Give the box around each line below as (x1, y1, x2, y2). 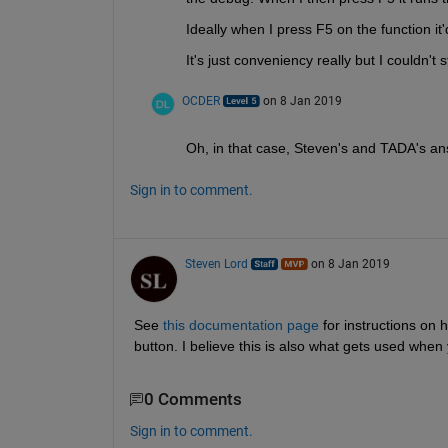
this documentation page (162, 317, 319, 334)
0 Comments (143, 390, 242, 410)
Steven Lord (184, 257, 248, 272)
